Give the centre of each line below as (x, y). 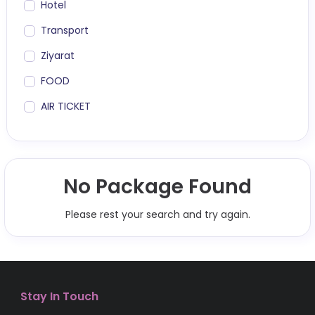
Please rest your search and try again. (157, 214)
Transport (65, 30)
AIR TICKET (66, 106)
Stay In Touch (59, 296)
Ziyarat (58, 55)
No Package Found (157, 186)
